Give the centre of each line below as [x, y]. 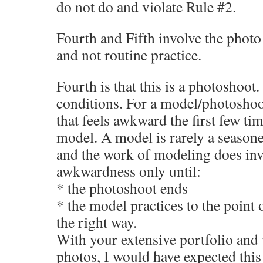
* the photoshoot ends [122, 188]
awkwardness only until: [129, 171]
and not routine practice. [129, 55]
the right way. [97, 222]
